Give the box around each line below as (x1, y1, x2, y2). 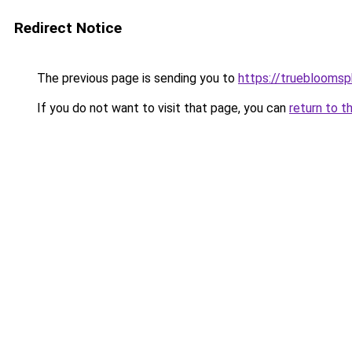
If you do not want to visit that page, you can (34, 101, 289, 115)
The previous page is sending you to (34, 71, 238, 86)
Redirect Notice (14, 19, 122, 37)
